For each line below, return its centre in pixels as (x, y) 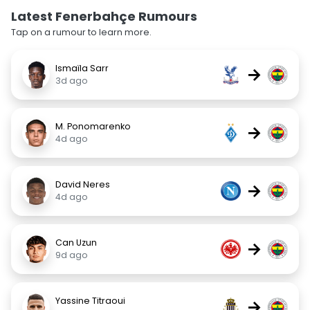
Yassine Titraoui (90, 301)
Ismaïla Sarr (82, 68)
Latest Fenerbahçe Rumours (104, 16)
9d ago (72, 255)
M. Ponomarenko (93, 126)
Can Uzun (76, 243)
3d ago (72, 81)
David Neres (83, 184)
